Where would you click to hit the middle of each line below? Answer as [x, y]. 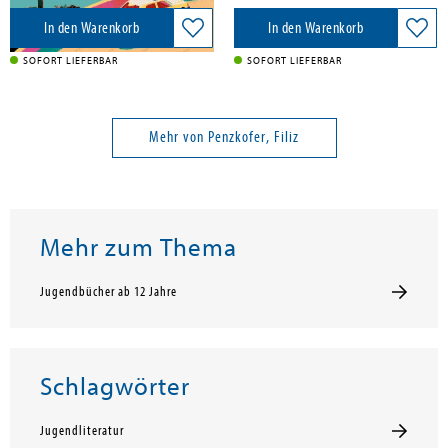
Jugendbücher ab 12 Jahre [108, 292]
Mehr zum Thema [138, 248]
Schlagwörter [115, 387]
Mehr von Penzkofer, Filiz [224, 137]
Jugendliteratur [82, 431]
